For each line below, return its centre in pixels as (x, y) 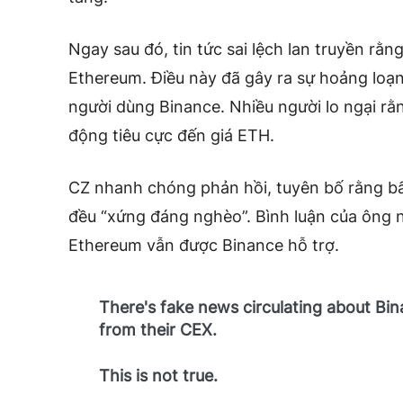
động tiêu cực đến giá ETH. (171, 135)
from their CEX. (158, 329)
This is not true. (159, 375)
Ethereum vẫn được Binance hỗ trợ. (204, 245)
